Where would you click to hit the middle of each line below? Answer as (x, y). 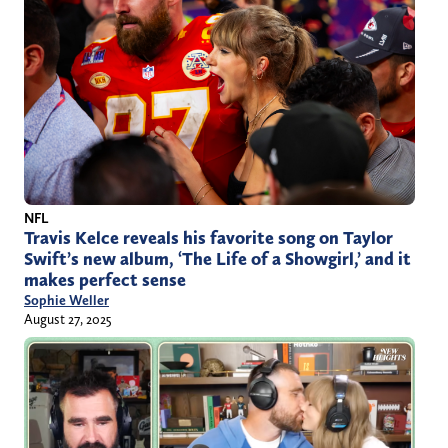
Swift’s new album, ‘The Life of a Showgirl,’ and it (217, 259)
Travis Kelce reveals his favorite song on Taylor (208, 238)
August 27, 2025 (68, 319)
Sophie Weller (66, 300)
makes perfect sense (105, 280)
